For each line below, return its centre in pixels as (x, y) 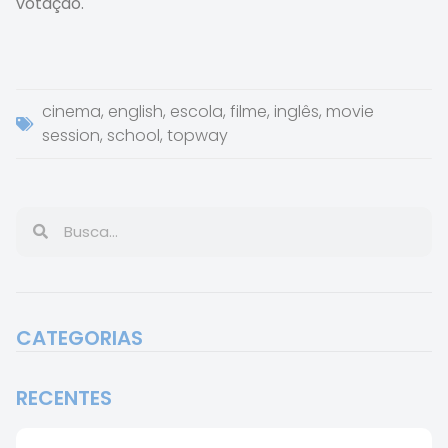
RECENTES (64, 397)
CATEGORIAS (79, 337)
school (133, 135)
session (71, 135)
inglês (296, 111)
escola (196, 111)
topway (197, 135)
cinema (71, 111)
